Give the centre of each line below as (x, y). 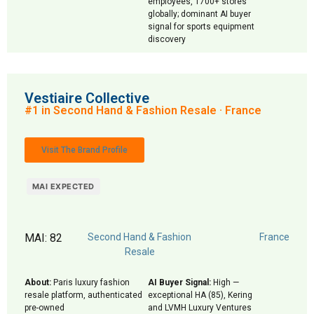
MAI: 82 (43, 238)
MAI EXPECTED (63, 186)
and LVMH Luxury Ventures (200, 308)
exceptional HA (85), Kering (200, 295)
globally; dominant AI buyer (199, 14)
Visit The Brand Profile (84, 150)
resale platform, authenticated (83, 295)
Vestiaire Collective (87, 98)
